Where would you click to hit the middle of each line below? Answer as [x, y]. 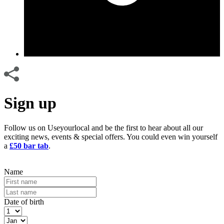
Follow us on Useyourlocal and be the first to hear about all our [103, 127]
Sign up [30, 103]
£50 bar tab [29, 145]
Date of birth [24, 201]
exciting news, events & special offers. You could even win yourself [111, 136]
